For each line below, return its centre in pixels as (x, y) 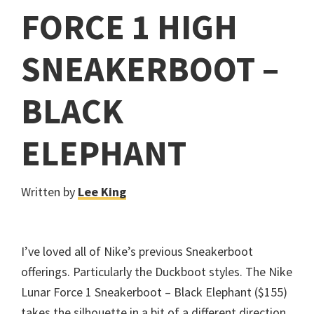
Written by (49, 192)
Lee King (102, 192)
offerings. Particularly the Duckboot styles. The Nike (157, 272)
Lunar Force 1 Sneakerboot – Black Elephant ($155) (154, 292)
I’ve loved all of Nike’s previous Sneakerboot (137, 252)
